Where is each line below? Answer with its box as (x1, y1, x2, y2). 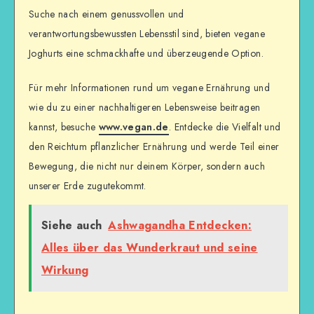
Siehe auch (41, 217, 102, 233)
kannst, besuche (29, 119, 99, 134)
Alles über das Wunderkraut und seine (41, 239, 258, 256)
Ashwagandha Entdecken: (108, 217, 252, 233)
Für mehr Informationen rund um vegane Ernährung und (29, 80, 270, 95)
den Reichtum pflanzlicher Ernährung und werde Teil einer (29, 139, 280, 153)
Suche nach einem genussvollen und (29, 7, 184, 22)
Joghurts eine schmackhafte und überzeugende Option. (29, 46, 264, 61)
